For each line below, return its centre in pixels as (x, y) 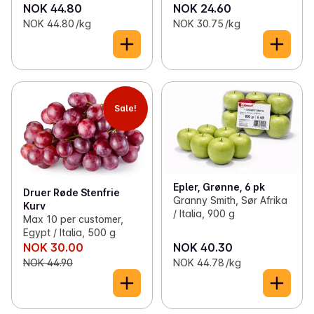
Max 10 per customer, (73, 219)
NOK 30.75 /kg (206, 23)
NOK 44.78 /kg (207, 262)
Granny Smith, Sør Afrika (230, 200)
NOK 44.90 (48, 262)
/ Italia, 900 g (204, 213)
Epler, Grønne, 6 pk (219, 186)
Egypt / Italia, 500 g (69, 232)
